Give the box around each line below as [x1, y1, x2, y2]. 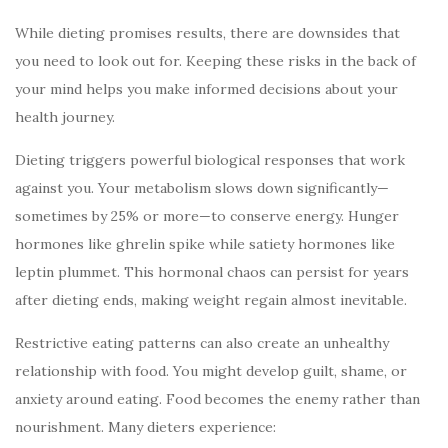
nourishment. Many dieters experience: [15, 417, 276, 436]
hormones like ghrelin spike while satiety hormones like [15, 234, 395, 253]
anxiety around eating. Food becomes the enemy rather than [15, 389, 420, 408]
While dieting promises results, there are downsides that [15, 23, 400, 42]
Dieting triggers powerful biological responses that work [15, 150, 405, 169]
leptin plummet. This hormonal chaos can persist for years [15, 262, 409, 281]
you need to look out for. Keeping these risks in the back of [15, 51, 416, 70]
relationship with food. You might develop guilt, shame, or [15, 361, 407, 380]
